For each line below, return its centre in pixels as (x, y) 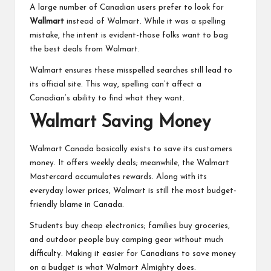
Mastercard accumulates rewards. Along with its (118, 177)
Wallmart (47, 22)
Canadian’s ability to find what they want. (107, 99)
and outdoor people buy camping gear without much (126, 240)
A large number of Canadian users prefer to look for (127, 8)
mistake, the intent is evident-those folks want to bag (129, 36)
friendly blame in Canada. (77, 204)
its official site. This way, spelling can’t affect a (116, 85)
